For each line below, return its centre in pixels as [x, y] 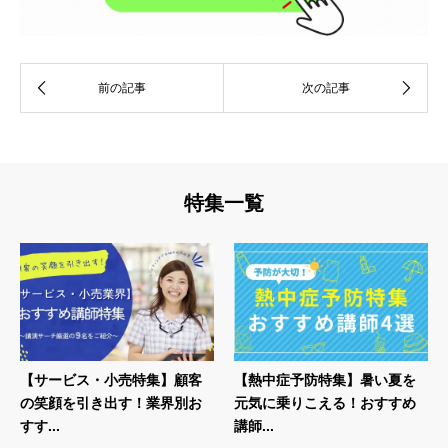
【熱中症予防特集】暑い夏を [325, 380]
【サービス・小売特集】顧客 [111, 380]
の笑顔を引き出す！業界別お [111, 403]
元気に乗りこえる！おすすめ [325, 403]
